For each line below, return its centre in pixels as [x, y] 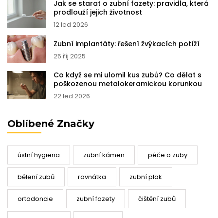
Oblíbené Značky [51, 124]
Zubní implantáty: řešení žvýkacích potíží [127, 44]
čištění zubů [157, 199]
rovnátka [92, 177]
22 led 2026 [72, 96]
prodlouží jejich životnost [98, 12]
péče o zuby [168, 155]
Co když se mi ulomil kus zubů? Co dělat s [127, 75]
